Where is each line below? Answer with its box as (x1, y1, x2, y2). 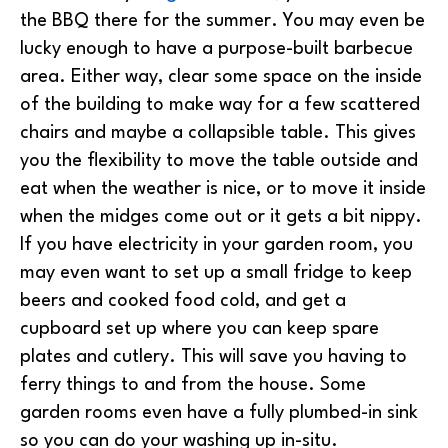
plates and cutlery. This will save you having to (20, 348, 407, 366)
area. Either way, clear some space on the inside (20, 68, 422, 86)
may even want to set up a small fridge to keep (20, 264, 412, 282)
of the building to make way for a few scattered (20, 96, 420, 114)
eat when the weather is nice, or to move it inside (20, 180, 426, 198)
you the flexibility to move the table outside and (20, 152, 418, 170)
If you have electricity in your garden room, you (20, 236, 413, 254)
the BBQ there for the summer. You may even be (20, 12, 425, 30)
